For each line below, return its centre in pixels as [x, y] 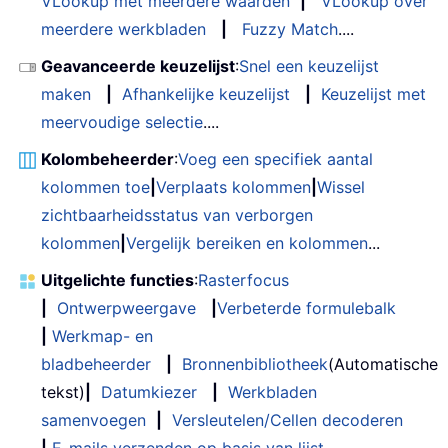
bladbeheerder [96, 363]
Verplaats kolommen [233, 186]
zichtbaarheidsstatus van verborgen [177, 214]
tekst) [63, 391]
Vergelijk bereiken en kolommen [247, 242]
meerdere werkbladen [123, 28]
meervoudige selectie [122, 121]
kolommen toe [95, 186]
